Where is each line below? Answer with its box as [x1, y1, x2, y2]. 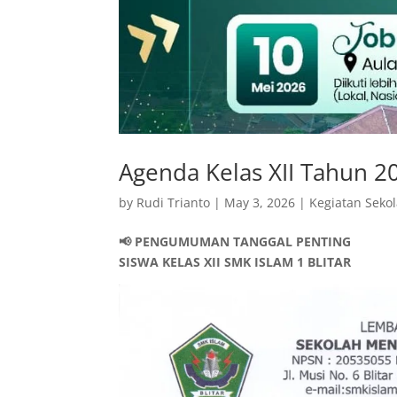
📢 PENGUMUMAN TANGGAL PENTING [119, 232, 352, 250]
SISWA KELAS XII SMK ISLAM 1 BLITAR [119, 253, 352, 270]
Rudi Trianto [136, 193, 211, 211]
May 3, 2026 [224, 193, 296, 211]
